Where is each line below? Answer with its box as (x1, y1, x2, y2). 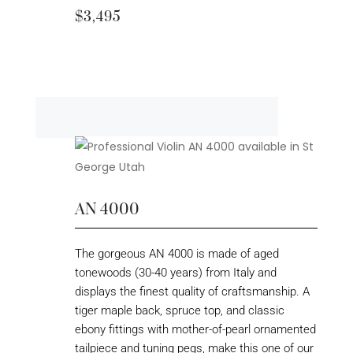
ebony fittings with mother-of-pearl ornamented (74, 322, 316, 337)
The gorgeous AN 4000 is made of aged (74, 247, 279, 262)
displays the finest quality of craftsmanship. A (74, 284, 310, 299)
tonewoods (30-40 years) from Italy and (74, 266, 277, 281)
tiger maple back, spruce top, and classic (74, 303, 284, 318)
